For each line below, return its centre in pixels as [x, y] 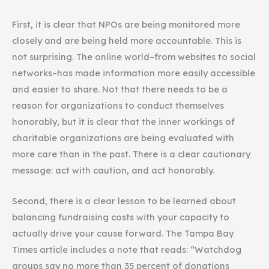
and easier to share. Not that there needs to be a [120, 89]
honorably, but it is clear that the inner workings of [123, 122]
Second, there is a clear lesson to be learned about [124, 201]
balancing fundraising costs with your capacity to [121, 217]
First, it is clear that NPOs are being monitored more [126, 25]
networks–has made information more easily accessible [134, 73]
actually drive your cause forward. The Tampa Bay [123, 233]
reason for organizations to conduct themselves [118, 106]
